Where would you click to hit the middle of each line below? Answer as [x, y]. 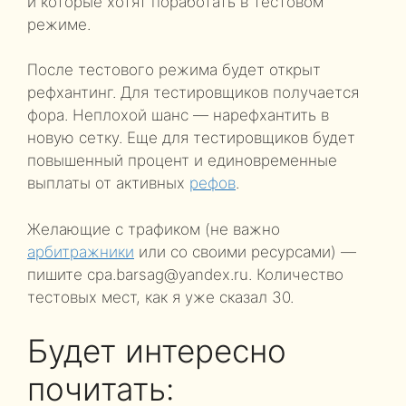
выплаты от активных [108, 183]
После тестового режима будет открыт [174, 70]
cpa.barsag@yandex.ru [168, 274]
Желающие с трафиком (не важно [154, 229]
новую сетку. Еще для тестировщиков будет [191, 138]
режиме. [59, 24]
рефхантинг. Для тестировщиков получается [193, 92]
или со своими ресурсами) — [245, 251]
